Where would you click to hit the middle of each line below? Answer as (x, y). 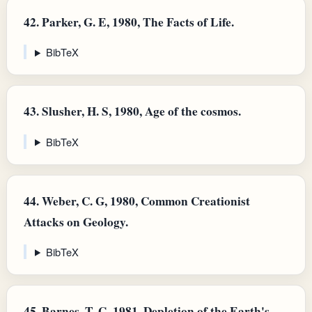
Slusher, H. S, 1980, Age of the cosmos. (140, 111)
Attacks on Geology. (76, 221)
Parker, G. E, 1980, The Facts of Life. (136, 22)
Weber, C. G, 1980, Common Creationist (145, 201)
